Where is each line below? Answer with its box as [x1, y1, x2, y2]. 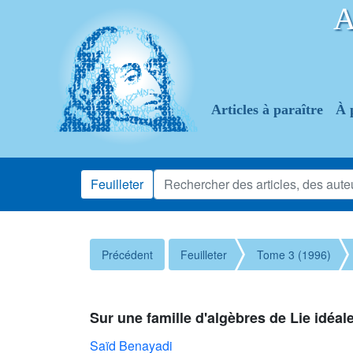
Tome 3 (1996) [257, 247, 331, 262]
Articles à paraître [211, 102, 323, 117]
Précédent [102, 247, 153, 262]
